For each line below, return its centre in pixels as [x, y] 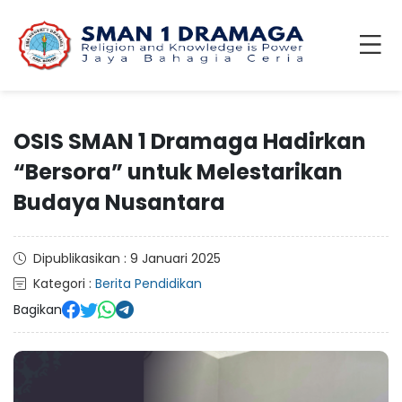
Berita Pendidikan [149, 284]
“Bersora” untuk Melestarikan [178, 172]
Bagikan [38, 309]
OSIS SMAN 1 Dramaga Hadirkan [190, 141]
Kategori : [64, 284]
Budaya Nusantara [119, 202]
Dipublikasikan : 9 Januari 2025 [127, 258]
